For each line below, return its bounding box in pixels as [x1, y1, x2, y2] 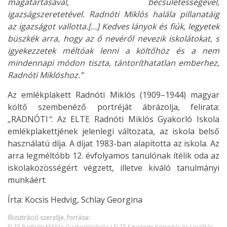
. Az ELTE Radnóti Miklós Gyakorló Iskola [51, 113, 219, 125]
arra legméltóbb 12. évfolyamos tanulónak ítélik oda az [8, 150, 219, 161]
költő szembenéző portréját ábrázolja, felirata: [8, 101, 219, 112]
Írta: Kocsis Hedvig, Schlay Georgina [8, 194, 142, 205]
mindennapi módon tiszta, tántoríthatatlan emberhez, [8, 57, 219, 68]
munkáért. [8, 174, 47, 185]
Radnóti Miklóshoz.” [8, 69, 83, 81]
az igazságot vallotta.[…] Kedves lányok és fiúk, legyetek [8, 21, 219, 32]
